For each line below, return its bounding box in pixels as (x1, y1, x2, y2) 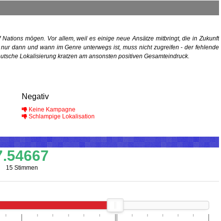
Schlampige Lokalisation (27, 113, 95, 120)
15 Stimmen (5, 164, 38, 172)
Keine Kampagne (27, 106, 75, 113)
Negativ (22, 92, 49, 101)
